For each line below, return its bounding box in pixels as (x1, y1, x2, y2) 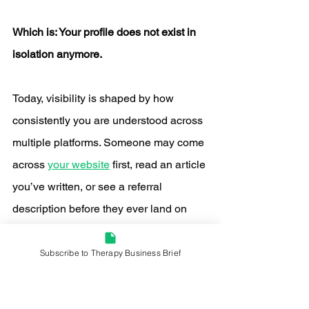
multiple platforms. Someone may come (12, 136, 207, 150)
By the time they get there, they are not (12, 268, 201, 282)
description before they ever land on (12, 202, 190, 216)
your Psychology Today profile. (12, 224, 161, 238)
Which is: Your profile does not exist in (12, 26, 199, 39)
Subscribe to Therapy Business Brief (40, 247, 181, 258)
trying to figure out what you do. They (12, 290, 192, 304)
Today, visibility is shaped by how (12, 92, 177, 106)
